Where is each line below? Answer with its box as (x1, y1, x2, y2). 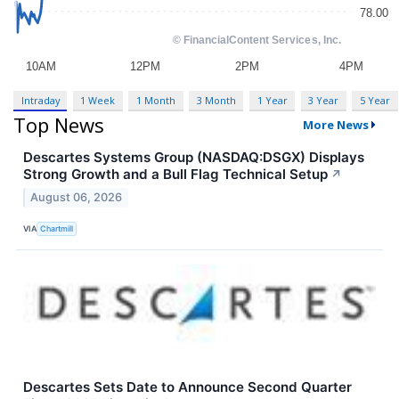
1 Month (136, 93, 176, 107)
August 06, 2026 (30, 191, 123, 205)
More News (302, 117, 369, 134)
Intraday (20, 93, 60, 107)
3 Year (308, 93, 339, 107)
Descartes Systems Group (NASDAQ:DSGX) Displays (23, 149, 364, 167)
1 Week (80, 93, 116, 107)
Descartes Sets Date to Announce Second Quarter (23, 379, 352, 396)
